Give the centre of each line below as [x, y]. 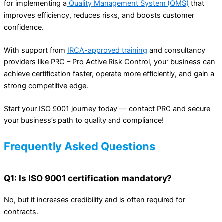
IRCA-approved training [107, 50]
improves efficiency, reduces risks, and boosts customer [99, 16]
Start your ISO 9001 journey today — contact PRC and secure [107, 109]
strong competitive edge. [46, 86]
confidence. [24, 28]
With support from [36, 50]
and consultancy [176, 50]
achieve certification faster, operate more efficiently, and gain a [109, 74]
